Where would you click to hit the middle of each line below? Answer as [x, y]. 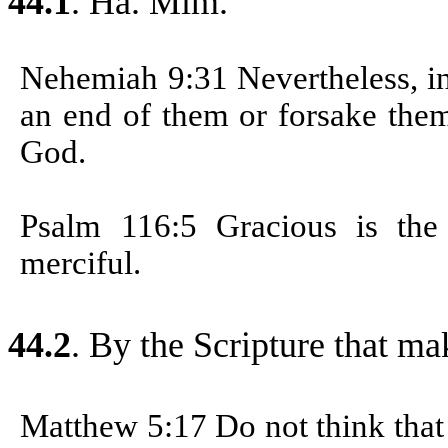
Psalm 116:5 [118, 225]
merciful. [81, 262]
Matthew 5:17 [118, 425]
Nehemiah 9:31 [128, 77]
